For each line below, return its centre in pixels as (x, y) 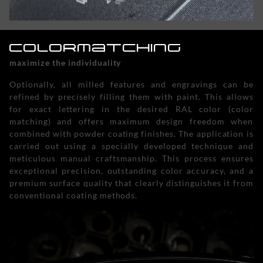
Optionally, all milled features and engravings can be (131, 85)
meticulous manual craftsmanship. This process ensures (131, 159)
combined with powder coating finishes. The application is (94, 134)
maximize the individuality (65, 63)
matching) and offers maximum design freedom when (131, 122)
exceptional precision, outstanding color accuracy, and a (131, 171)
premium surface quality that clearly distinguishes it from (131, 183)
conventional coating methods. (74, 195)
